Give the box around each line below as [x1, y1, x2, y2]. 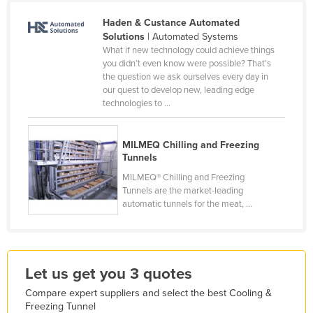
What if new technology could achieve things [102, 44, 275, 56]
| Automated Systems [144, 30, 238, 43]
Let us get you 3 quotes [25, 263, 192, 283]
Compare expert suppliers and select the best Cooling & [25, 286, 272, 299]
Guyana [43, 277, 78, 289]
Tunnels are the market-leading [122, 184, 244, 196]
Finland [43, 8, 75, 21]
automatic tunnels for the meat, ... [122, 198, 253, 210]
